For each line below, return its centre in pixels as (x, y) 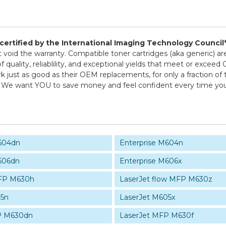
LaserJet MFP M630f (156, 215)
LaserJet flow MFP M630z (166, 179)
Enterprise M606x (150, 161)
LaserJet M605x (147, 197)
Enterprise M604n (151, 143)
